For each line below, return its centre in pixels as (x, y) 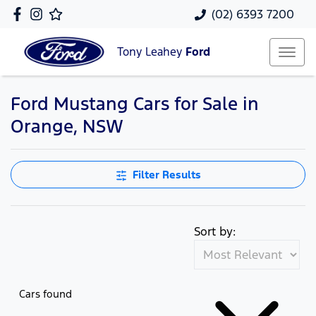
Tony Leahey (151, 52)
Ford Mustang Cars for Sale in (135, 104)
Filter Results (166, 175)
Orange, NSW (67, 126)
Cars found (45, 293)
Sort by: (215, 231)
